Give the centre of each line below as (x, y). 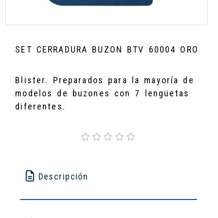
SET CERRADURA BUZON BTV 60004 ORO (107, 49)
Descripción (61, 176)
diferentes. (40, 106)
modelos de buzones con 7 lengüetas (102, 93)
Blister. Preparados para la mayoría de (105, 80)
